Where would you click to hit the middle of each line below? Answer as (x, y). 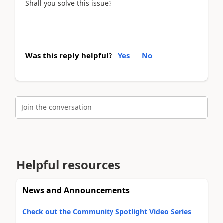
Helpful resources (68, 165)
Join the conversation (56, 107)
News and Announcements (76, 190)
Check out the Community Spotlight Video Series (107, 211)
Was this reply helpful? (69, 55)
